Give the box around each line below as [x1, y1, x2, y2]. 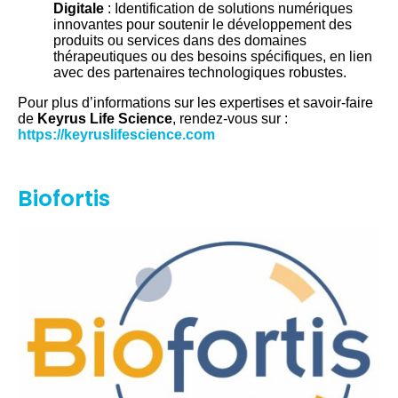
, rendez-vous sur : [172, 110, 288, 126]
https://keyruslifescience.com [18, 126, 215, 142]
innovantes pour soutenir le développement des [53, 16, 352, 32]
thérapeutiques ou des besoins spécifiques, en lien [53, 48, 372, 64]
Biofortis [18, 182, 110, 214]
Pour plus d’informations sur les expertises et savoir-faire [18, 94, 373, 110]
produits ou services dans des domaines [53, 32, 306, 48]
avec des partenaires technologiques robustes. [53, 64, 346, 80]
